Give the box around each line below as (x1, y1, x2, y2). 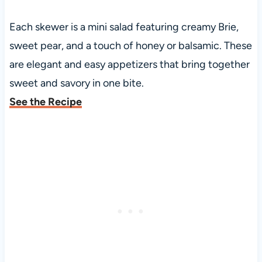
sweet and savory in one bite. (9, 77, 144, 90)
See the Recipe (9, 95, 82, 109)
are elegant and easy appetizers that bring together (9, 58, 250, 71)
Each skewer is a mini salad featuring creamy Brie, (9, 20, 239, 34)
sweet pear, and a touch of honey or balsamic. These (9, 39, 252, 53)
